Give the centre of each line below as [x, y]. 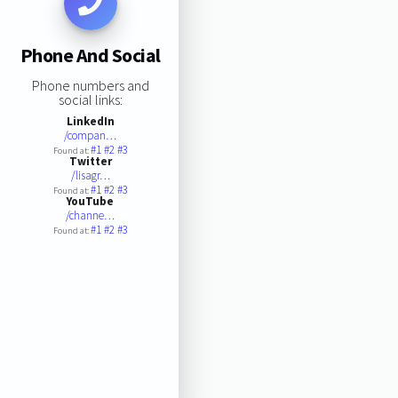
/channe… [91, 215]
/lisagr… [90, 175]
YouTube [91, 201]
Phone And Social [90, 56]
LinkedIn [90, 121]
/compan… [91, 135]
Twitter [90, 161]
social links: [90, 99]
